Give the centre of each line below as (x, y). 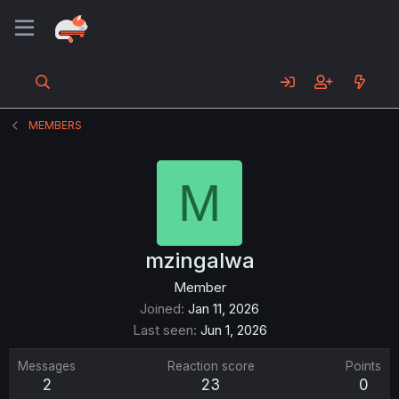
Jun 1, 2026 (233, 330)
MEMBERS (56, 125)
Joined (160, 309)
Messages (47, 366)
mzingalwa (199, 261)
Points (363, 366)
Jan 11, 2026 (224, 309)
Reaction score (211, 366)
